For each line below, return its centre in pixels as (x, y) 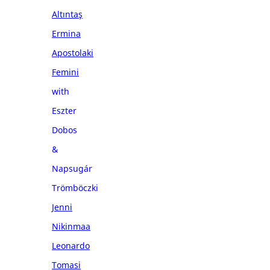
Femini (66, 72)
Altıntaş (67, 14)
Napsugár (72, 168)
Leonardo (71, 245)
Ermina (67, 33)
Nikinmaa (71, 226)
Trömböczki (75, 187)
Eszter (64, 110)
